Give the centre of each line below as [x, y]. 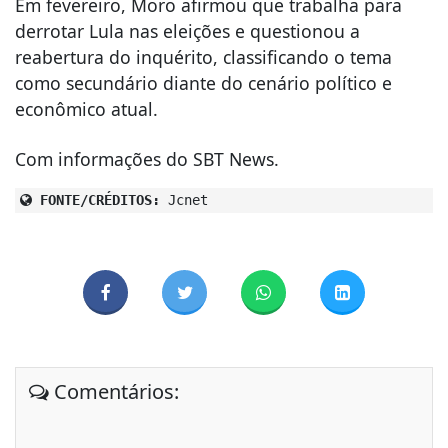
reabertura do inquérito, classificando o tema [203, 56]
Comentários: [113, 392]
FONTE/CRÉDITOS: [96, 199]
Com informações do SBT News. [147, 158]
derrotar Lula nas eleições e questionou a [187, 30]
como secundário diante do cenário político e [203, 82]
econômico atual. [86, 108]
